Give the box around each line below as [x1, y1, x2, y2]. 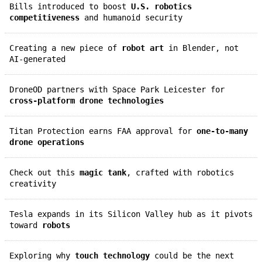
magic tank [80, 167, 126, 177]
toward [9, 220, 42, 230]
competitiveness [9, 12, 80, 22]
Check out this [14, 167, 80, 177]
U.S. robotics [131, 1, 192, 11]
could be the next [150, 250, 234, 260]
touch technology [75, 250, 150, 260]
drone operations [9, 137, 84, 147]
